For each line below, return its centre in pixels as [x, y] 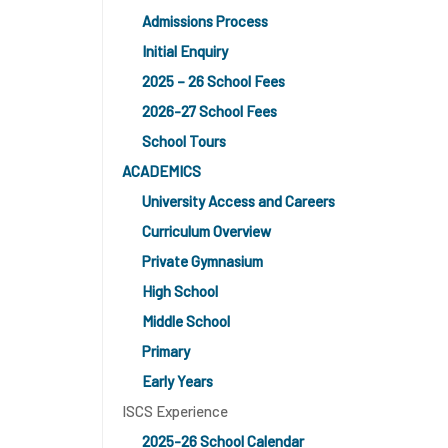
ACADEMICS [161, 171]
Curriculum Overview [206, 231]
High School [180, 291]
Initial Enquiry [185, 51]
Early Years [177, 381]
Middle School [186, 321]
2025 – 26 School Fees [213, 81]
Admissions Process [205, 21]
